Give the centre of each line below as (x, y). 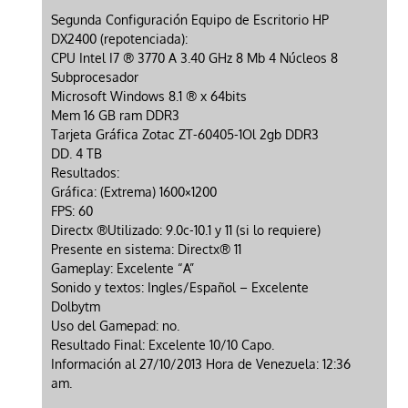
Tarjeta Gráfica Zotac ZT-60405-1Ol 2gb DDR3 (184, 135)
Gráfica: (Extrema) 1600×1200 (133, 192)
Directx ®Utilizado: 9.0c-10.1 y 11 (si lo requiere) (185, 230)
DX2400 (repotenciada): (119, 39)
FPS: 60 (71, 211)
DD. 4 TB (76, 154)
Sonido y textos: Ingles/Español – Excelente (179, 288)
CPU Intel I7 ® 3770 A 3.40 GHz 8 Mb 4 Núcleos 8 (194, 58)
